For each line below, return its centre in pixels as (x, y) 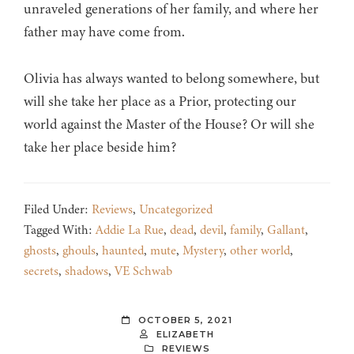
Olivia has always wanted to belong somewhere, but (171, 79)
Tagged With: (60, 230)
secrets (41, 271)
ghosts (40, 251)
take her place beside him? (100, 147)
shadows (87, 271)
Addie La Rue (130, 230)
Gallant (286, 230)
